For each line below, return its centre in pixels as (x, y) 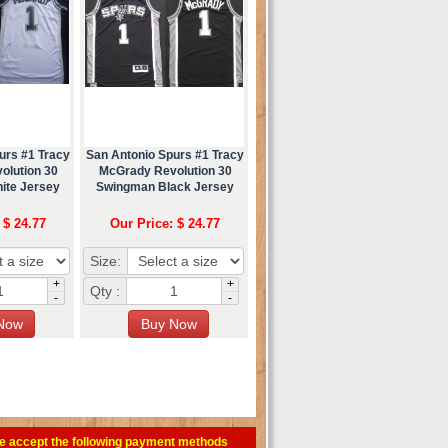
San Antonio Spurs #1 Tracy (165, 154)
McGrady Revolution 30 (165, 170)
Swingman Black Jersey (165, 186)
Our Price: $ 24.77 (165, 223)
